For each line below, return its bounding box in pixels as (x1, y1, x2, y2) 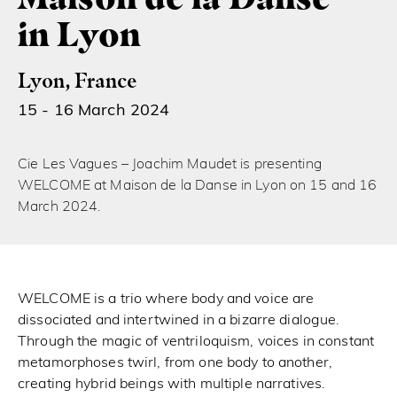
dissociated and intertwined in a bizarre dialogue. (18, 313, 340, 328)
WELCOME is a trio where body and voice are (18, 292, 315, 307)
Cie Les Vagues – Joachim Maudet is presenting (18, 157, 322, 172)
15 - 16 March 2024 (18, 102, 170, 120)
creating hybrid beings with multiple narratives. (18, 377, 326, 392)
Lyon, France (18, 66, 138, 93)
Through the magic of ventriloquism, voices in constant (18, 334, 375, 349)
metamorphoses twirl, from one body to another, (18, 355, 332, 370)
